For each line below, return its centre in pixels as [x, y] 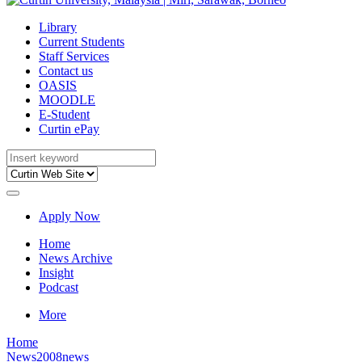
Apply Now [69, 216]
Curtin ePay [69, 129]
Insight [56, 273]
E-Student [64, 114]
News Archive [76, 258]
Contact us [66, 71]
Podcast [59, 287]
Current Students [82, 42]
